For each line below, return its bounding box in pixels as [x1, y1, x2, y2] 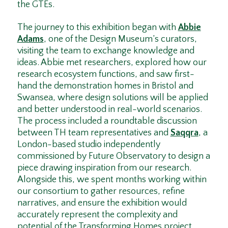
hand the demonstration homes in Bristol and [17, 80, 193, 91]
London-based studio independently [17, 139, 160, 150]
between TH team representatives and [17, 127, 170, 138]
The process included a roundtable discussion [17, 116, 197, 126]
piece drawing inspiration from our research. [17, 162, 191, 173]
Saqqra [170, 127, 198, 138]
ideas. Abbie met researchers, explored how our [17, 57, 207, 68]
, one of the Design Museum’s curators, [43, 34, 197, 44]
